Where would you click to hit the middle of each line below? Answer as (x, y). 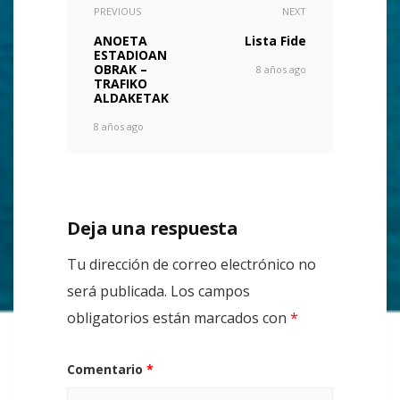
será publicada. (117, 291)
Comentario (107, 369)
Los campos (210, 291)
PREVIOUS (117, 11)
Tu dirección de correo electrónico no (192, 264)
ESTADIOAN (130, 55)
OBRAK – (121, 69)
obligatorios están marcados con (179, 318)
